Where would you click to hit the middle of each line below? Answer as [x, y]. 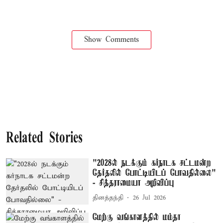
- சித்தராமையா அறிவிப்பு [134, 183]
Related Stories [44, 138]
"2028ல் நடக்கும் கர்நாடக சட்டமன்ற [152, 163]
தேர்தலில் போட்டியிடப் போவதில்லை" [155, 173]
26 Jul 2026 [150, 198]
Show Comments [111, 40]
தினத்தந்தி [108, 198]
